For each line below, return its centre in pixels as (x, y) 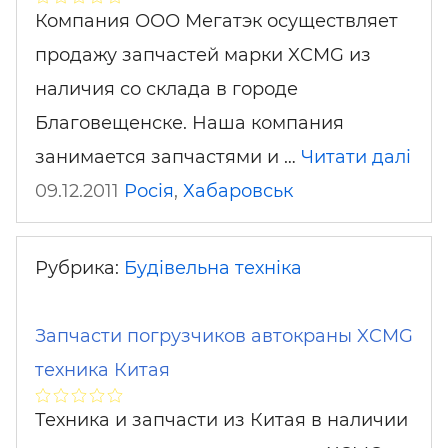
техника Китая (102, 369)
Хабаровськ (238, 191)
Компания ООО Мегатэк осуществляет (216, 21)
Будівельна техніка (213, 267)
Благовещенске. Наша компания (189, 123)
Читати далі (356, 157)
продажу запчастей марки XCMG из (203, 55)
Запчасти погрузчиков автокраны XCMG (224, 335)
